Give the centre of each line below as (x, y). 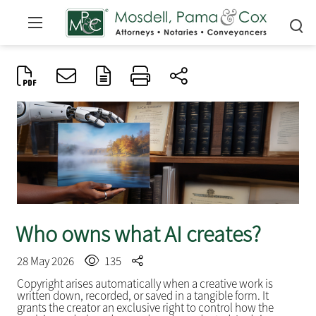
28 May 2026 (46, 261)
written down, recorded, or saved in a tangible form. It (142, 296)
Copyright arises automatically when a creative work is (145, 284)
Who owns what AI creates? (138, 235)
